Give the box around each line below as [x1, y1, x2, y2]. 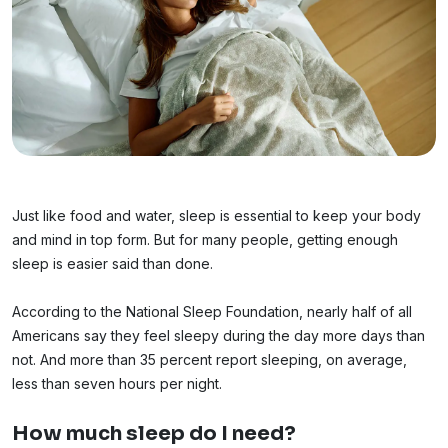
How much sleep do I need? [12, 420, 296, 446]
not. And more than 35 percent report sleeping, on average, [12, 350, 407, 368]
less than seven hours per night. [12, 374, 222, 392]
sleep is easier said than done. [12, 254, 213, 272]
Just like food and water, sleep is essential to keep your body [12, 206, 421, 224]
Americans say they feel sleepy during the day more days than [12, 326, 425, 344]
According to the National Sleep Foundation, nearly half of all [12, 302, 412, 320]
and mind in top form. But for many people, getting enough [12, 230, 398, 248]
